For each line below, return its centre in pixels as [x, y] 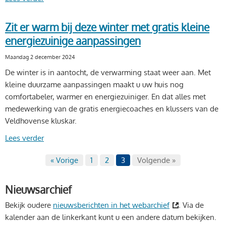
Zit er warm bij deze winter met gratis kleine [107, 27]
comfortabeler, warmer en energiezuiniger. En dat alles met [105, 97]
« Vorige [64, 160]
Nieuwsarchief [38, 189]
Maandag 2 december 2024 [40, 57]
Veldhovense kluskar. [41, 121]
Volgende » [156, 160]
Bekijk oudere [29, 205]
